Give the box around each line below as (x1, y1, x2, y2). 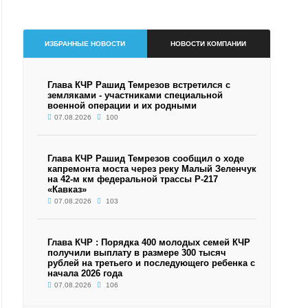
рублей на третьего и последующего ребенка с (47, 258, 256, 268)
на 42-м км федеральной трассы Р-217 (47, 174, 219, 184)
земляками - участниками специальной (47, 90, 223, 100)
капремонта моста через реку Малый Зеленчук (47, 164, 257, 174)
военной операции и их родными (47, 100, 197, 111)
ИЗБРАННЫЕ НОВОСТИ (45, 40, 126, 47)
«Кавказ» (47, 184, 87, 195)
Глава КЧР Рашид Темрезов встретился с (47, 80, 231, 90)
